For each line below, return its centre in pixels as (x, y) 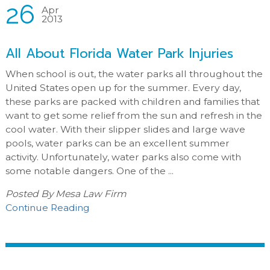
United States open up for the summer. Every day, (123, 87)
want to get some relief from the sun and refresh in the (133, 115)
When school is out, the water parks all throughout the (134, 74)
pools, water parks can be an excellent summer (117, 143)
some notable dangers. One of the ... (89, 171)
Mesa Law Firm (91, 194)
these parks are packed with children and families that (132, 101)
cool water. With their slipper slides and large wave (125, 129)
